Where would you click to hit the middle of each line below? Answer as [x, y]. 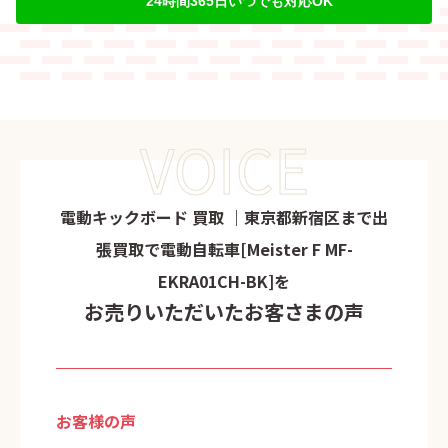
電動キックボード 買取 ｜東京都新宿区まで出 [224, 217]
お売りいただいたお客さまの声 [224, 312]
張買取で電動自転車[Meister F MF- [224, 249]
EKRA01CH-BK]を [224, 281]
